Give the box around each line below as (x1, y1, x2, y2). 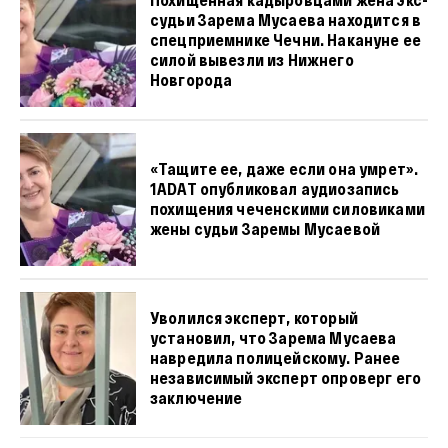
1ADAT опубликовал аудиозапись (149, 179, 400, 198)
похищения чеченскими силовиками (149, 199, 425, 218)
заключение (149, 388, 243, 407)
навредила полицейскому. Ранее (149, 348, 401, 367)
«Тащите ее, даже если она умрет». (149, 159, 419, 178)
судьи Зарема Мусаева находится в (149, 10, 421, 29)
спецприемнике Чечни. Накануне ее (149, 30, 421, 49)
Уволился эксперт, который (149, 308, 358, 327)
